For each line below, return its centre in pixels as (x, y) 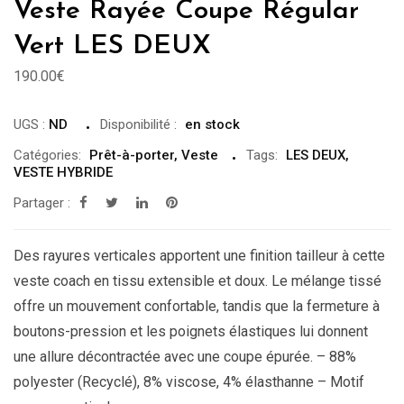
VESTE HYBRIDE (63, 173)
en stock (212, 125)
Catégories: (47, 156)
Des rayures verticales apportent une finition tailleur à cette (199, 256)
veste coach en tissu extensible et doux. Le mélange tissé (197, 281)
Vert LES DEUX (112, 47)
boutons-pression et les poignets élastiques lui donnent (191, 332)
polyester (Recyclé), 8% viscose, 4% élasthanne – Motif (189, 382)
